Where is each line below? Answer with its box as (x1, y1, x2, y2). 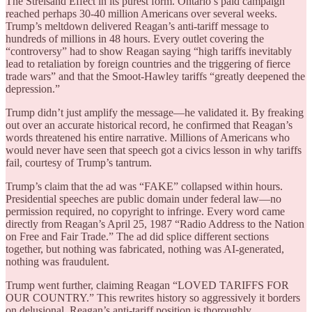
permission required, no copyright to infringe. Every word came (6, 205, 285, 218)
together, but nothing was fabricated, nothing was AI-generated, (6, 243, 284, 256)
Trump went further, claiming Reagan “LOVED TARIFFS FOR (6, 279, 289, 292)
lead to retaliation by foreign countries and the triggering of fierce (6, 58, 290, 70)
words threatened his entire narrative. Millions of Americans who (6, 132, 290, 144)
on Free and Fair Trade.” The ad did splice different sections (6, 231, 269, 243)
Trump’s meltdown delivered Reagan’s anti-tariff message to (6, 20, 269, 33)
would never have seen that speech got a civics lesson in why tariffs (6, 144, 302, 157)
